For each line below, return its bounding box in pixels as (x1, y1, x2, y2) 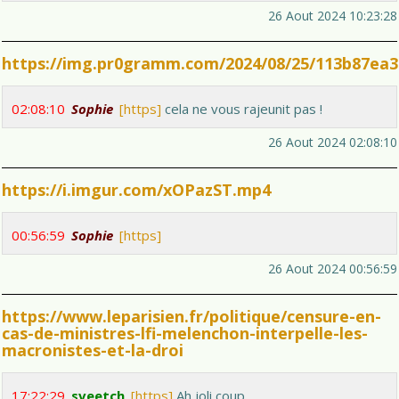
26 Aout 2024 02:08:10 (268, 134, 397, 151)
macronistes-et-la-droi (2, 339, 183, 362)
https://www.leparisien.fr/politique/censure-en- (2, 305, 381, 328)
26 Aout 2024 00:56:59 (268, 260, 397, 278)
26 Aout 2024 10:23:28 (268, 7, 397, 25)
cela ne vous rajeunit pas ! (161, 100, 322, 118)
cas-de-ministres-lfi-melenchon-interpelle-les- (2, 322, 368, 345)
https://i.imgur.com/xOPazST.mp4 (2, 179, 271, 201)
